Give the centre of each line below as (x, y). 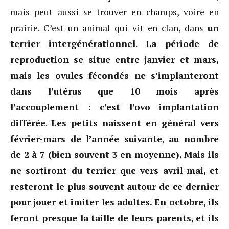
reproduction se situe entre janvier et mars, (114, 59)
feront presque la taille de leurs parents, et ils (114, 218)
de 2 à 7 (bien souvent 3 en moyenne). (96, 154)
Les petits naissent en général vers (135, 123)
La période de (182, 43)
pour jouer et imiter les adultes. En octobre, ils (114, 202)
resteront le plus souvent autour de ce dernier (114, 186)
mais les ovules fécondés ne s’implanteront (114, 75)
